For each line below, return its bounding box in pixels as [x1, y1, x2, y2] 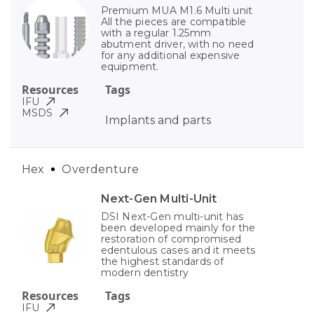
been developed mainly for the [100, 221, 256, 234]
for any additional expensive [100, 48, 240, 62]
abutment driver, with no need [100, 37, 254, 50]
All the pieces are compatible [100, 15, 247, 28]
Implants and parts [104, 113, 211, 127]
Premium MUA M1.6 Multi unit [100, 4, 253, 17]
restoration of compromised [100, 232, 242, 245]
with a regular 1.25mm [100, 26, 212, 39]
